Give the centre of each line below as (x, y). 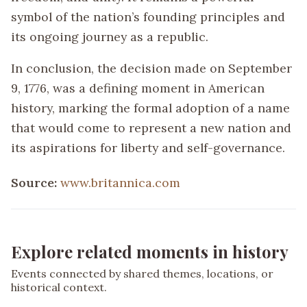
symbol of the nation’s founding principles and (148, 16)
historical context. (59, 287)
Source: (36, 183)
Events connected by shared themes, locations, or (142, 274)
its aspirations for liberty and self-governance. (148, 148)
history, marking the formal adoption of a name (150, 108)
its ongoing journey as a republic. (110, 36)
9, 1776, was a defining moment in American (138, 88)
